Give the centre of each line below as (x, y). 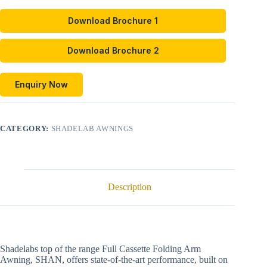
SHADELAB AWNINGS (92, 128)
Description (129, 187)
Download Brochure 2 (113, 51)
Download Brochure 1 (113, 21)
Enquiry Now (41, 85)
